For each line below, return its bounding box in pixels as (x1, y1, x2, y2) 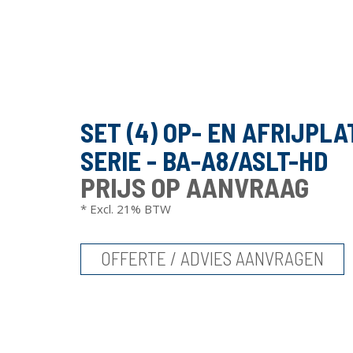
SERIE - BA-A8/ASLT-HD (80, 145, 328, 176)
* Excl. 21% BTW (80, 201, 171, 217)
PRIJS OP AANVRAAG (80, 170, 309, 203)
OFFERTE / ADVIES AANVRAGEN (101, 247, 324, 269)
